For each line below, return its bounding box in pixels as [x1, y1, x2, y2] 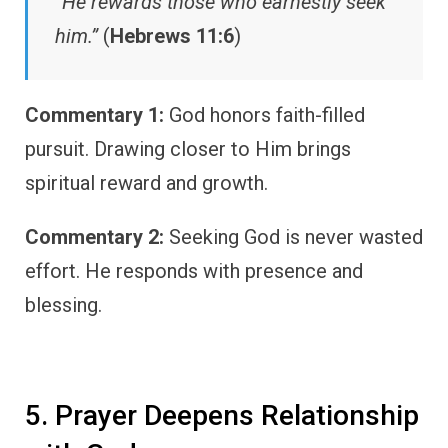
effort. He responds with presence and [25, 259, 363, 284]
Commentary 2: [25, 225, 164, 250]
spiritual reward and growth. [25, 171, 268, 196]
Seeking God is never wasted [164, 225, 423, 250]
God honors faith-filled [164, 103, 365, 128]
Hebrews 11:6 [110, 24, 234, 49]
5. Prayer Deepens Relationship [25, 399, 419, 433]
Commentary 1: [25, 103, 164, 128]
